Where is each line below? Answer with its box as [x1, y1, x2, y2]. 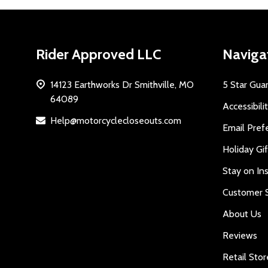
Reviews [223, 230, 257, 242]
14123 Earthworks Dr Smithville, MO [50, 79, 194, 91]
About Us [223, 208, 261, 220]
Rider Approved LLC [36, 45, 161, 63]
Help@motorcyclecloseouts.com [50, 115, 181, 127]
